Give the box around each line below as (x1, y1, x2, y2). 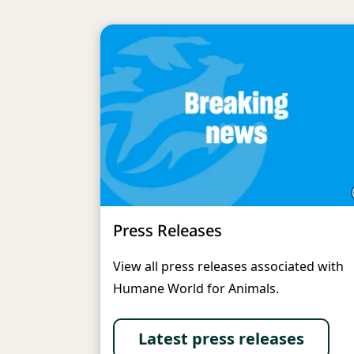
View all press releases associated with (113, 258, 344, 276)
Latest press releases (138, 328, 304, 350)
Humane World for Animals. (113, 280, 279, 298)
